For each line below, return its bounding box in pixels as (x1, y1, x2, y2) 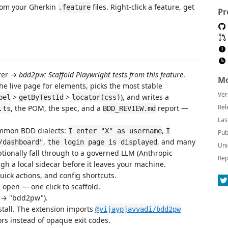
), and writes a (121, 92, 169, 102)
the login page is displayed (47, 137, 157, 146)
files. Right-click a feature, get (91, 2, 194, 12)
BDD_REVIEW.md (103, 104, 156, 112)
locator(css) (72, 93, 121, 101)
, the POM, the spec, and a (11, 103, 103, 113)
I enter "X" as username (68, 126, 162, 135)
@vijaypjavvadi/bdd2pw (95, 205, 181, 213)
